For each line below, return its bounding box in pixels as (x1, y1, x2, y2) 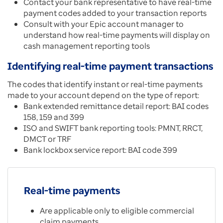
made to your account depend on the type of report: (7, 90, 201, 101)
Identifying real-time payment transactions (7, 59, 214, 73)
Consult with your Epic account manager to (23, 18, 184, 29)
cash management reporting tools (23, 40, 150, 51)
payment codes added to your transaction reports (23, 7, 207, 18)
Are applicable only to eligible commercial (40, 205, 194, 216)
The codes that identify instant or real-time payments (7, 79, 203, 90)
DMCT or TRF (23, 133, 71, 144)
